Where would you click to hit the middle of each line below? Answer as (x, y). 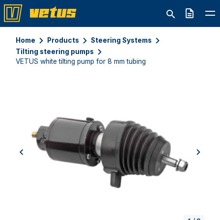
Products (63, 40)
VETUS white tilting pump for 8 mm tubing (81, 61)
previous (36, 157)
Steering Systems (121, 40)
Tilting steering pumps (55, 51)
